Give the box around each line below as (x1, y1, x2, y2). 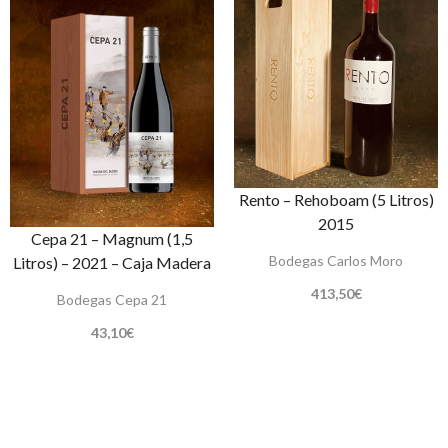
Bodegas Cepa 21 (57, 291, 167, 308)
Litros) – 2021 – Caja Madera (13, 253, 211, 272)
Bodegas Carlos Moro (269, 251, 403, 269)
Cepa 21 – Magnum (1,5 (31, 229, 193, 248)
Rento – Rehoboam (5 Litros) (238, 189, 434, 209)
